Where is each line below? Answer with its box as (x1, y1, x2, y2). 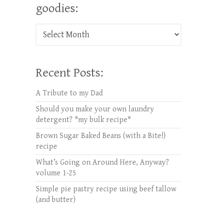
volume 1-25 (36, 168, 77, 178)
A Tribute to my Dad (36, 88, 103, 98)
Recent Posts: (36, 65, 103, 80)
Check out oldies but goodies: (36, 24, 134, 33)
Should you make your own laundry (36, 104, 154, 114)
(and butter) (36, 195, 76, 204)
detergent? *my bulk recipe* (36, 115, 131, 124)
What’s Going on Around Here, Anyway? (36, 157, 169, 167)
